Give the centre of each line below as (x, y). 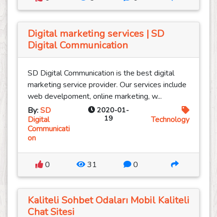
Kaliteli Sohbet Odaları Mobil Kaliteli (108, 201)
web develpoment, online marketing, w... (95, 97)
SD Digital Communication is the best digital (101, 73)
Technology (170, 120)
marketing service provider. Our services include (107, 85)
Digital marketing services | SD (96, 34)
